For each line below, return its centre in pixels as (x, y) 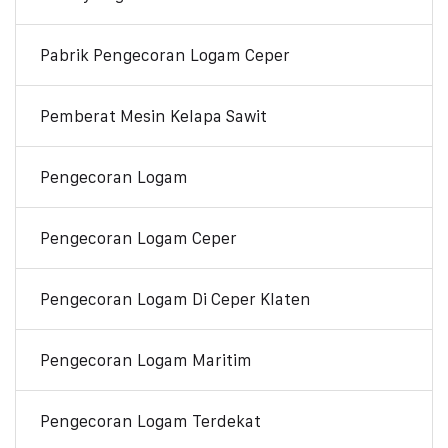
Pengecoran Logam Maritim (146, 359)
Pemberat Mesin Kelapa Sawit (153, 115)
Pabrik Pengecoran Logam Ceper (165, 54)
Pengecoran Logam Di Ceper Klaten (175, 298)
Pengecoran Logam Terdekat (150, 420)
